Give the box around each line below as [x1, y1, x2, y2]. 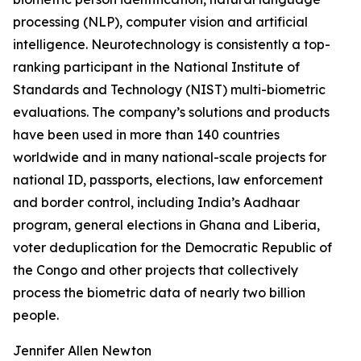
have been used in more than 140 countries [13, 127, 280, 143]
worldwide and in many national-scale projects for [13, 149, 326, 166]
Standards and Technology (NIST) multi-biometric [13, 81, 326, 98]
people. [13, 307, 59, 324]
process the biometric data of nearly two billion [13, 284, 305, 301]
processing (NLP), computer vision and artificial [13, 14, 308, 31]
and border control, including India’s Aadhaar [13, 194, 300, 211]
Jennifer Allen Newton [13, 342, 151, 359]
